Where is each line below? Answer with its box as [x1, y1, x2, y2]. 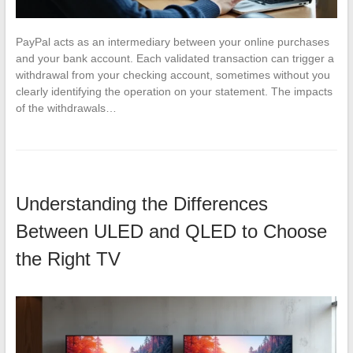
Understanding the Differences [15, 192, 268, 214]
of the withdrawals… [15, 101, 117, 114]
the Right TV [15, 247, 121, 269]
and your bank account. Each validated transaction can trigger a [15, 51, 334, 65]
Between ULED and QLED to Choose [15, 220, 327, 242]
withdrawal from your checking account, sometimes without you [15, 68, 330, 81]
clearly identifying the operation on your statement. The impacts [15, 84, 333, 98]
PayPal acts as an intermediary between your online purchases [15, 35, 329, 48]
